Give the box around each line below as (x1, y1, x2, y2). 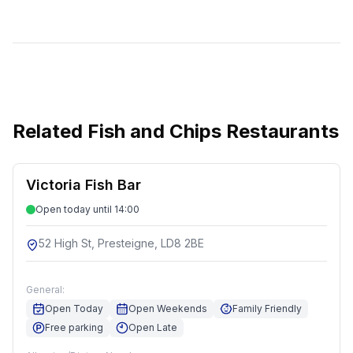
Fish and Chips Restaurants (87, 120, 339, 143)
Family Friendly (232, 303, 302, 314)
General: (26, 284, 65, 295)
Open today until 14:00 (35, 203, 139, 215)
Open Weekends (128, 303, 207, 314)
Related (13, 120, 87, 143)
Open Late (128, 321, 177, 333)
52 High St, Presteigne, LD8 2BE (39, 236, 204, 250)
